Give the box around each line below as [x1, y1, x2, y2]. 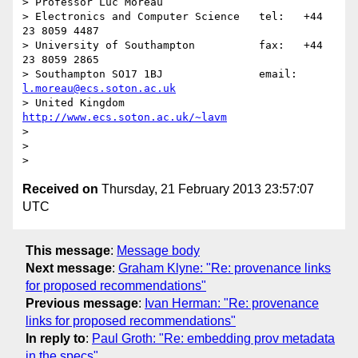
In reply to [26, 331, 86, 345]
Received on [22, 182, 98, 197]
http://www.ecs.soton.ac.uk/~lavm [22, 111, 227, 124]
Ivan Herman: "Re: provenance [145, 296, 319, 310]
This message [26, 243, 110, 257]
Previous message [26, 296, 138, 310]
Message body [117, 243, 200, 257]
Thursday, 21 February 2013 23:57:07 [98, 182, 314, 197]
